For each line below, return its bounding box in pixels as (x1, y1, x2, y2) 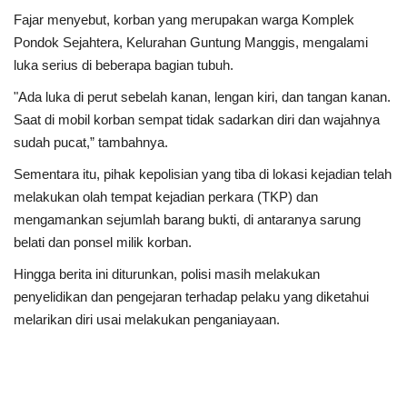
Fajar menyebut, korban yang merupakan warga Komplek (14, 11, 354, 27)
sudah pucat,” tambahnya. (14, 134, 168, 150)
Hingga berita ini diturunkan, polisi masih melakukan (14, 265, 320, 282)
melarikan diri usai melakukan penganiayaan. (14, 311, 280, 327)
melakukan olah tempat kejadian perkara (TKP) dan (14, 188, 318, 204)
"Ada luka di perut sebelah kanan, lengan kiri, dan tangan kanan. (14, 88, 391, 104)
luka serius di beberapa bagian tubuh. (14, 56, 233, 73)
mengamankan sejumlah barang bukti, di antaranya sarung (14, 211, 361, 227)
